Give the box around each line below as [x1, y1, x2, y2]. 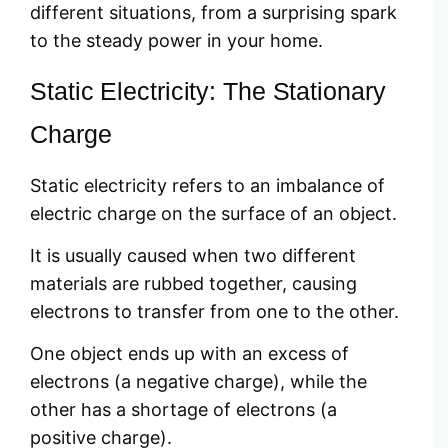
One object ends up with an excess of [30, 343, 349, 365]
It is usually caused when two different [30, 244, 356, 266]
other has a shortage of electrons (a [30, 399, 337, 421]
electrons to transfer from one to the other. [30, 300, 399, 322]
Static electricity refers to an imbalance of [30, 174, 385, 196]
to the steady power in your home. [30, 30, 323, 52]
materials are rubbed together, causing [30, 272, 357, 294]
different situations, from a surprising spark [30, 2, 397, 24]
